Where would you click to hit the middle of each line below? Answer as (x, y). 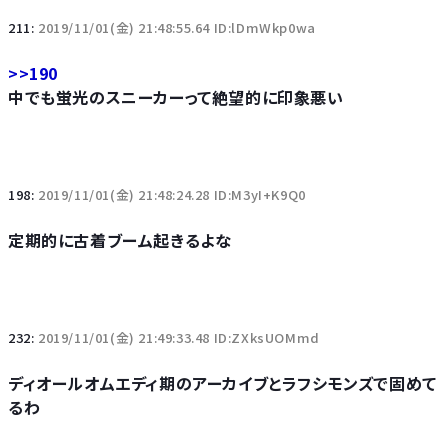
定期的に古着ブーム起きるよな (120, 239)
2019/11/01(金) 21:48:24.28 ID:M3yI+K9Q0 (172, 194)
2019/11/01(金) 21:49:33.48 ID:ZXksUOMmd (179, 337)
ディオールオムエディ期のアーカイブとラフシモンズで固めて (222, 382)
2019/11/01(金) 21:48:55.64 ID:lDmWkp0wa (177, 27)
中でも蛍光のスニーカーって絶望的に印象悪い (176, 96)
